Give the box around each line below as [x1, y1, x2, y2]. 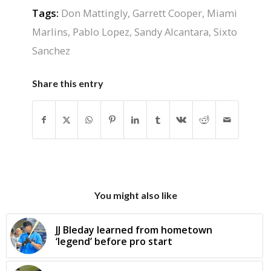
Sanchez [31, 43, 70, 57]
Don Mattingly [60, 5, 128, 20]
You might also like [94, 189, 177, 201]
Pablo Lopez [72, 24, 129, 39]
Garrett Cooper [132, 5, 202, 20]
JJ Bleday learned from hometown [56, 223, 212, 237]
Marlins [31, 24, 68, 39]
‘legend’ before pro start [56, 234, 172, 248]
